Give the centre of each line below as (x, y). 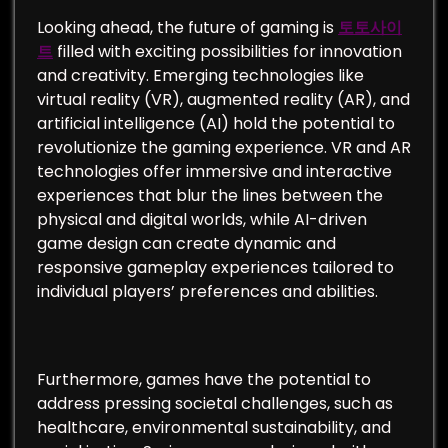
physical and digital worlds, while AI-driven (202, 219)
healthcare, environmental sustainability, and (214, 427)
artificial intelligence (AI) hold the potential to (216, 123)
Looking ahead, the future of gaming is (187, 27)
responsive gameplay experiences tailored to (215, 267)
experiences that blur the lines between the (210, 195)
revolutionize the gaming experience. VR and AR (224, 147)
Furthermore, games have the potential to (204, 379)
